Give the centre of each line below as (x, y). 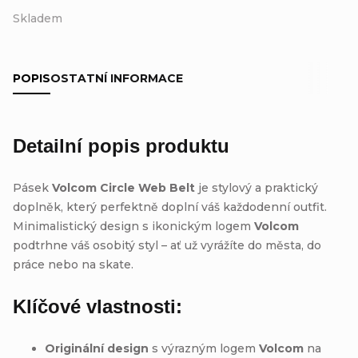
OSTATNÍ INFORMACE (117, 78)
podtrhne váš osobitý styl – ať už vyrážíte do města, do (167, 245)
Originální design (97, 348)
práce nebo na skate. (73, 264)
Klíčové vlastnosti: (97, 306)
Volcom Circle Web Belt (123, 187)
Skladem (38, 18)
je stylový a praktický (257, 187)
